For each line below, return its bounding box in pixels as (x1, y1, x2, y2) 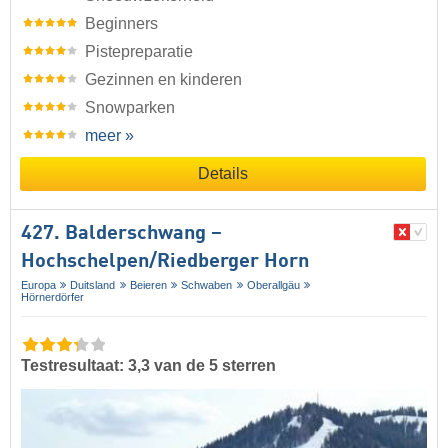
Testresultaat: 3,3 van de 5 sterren (21, 357, 276, 375)
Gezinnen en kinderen (85, 71, 242, 89)
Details (198, 165, 248, 183)
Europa (21, 279, 56, 292)
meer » (85, 127, 134, 145)
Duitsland (70, 279, 116, 292)
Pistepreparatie (85, 43, 193, 61)
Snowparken (85, 99, 175, 117)
